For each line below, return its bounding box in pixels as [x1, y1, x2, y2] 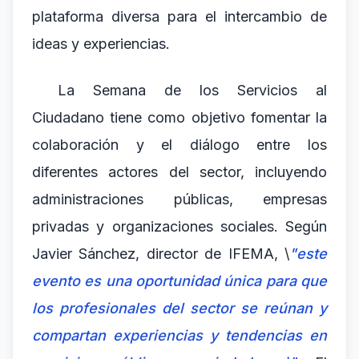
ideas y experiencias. [32, 35, 170, 52]
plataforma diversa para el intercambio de [32, 8, 327, 25]
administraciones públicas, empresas [32, 191, 327, 208]
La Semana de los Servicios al [58, 82, 327, 99]
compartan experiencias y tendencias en [32, 327, 327, 344]
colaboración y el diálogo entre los [32, 136, 327, 153]
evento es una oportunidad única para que [32, 272, 327, 289]
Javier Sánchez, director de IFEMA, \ [32, 245, 289, 262]
